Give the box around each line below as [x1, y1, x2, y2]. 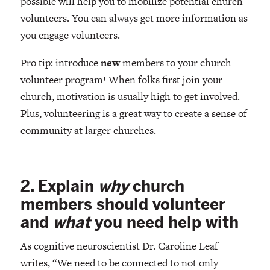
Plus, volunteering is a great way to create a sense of [20, 106, 247, 121]
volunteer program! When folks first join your [20, 72, 222, 87]
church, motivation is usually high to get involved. [20, 89, 240, 104]
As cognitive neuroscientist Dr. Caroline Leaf [20, 239, 218, 254]
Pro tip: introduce [20, 55, 101, 71]
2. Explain [20, 177, 98, 196]
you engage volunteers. [20, 28, 120, 43]
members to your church [119, 55, 231, 71]
